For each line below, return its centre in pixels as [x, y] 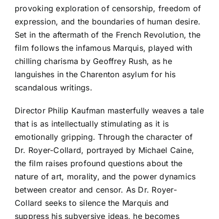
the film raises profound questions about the [99, 163]
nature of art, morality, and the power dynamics [105, 176]
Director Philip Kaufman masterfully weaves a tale [109, 110]
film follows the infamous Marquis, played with [104, 48]
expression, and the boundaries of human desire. [108, 21]
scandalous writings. [54, 87]
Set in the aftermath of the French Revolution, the [108, 34]
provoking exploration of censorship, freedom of [108, 8]
